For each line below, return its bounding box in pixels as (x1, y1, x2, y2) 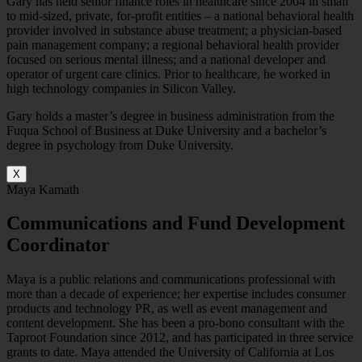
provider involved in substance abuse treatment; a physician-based (6, 23, 342, 37)
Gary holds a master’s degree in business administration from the (6, 108, 335, 123)
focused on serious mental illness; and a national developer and (6, 52, 326, 66)
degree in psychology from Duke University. (6, 137, 234, 152)
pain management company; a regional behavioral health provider (6, 37, 339, 52)
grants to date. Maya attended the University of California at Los (6, 345, 334, 360)
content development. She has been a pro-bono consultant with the (6, 316, 344, 330)
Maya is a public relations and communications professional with (6, 272, 335, 287)
